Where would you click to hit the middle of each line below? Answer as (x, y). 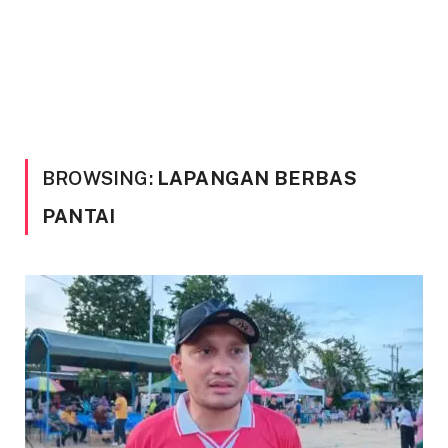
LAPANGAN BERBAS (256, 178)
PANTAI (79, 216)
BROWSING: (99, 178)
